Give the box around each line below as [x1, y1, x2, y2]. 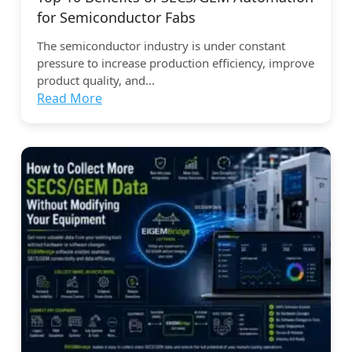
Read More [37, 90, 102, 108]
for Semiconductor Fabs [37, 8, 196, 27]
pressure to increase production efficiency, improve [37, 55, 314, 71]
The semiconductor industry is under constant [37, 38, 285, 54]
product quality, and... [37, 72, 155, 89]
